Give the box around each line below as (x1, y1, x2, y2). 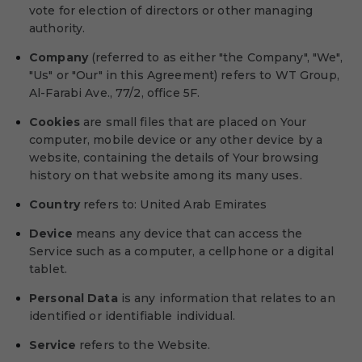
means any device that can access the (72, 226, 303, 241)
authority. (29, 21, 86, 36)
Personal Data (29, 291, 118, 305)
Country (29, 197, 80, 212)
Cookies (29, 115, 80, 129)
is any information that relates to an (117, 291, 335, 305)
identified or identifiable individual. (29, 309, 235, 323)
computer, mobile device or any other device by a (29, 133, 323, 147)
